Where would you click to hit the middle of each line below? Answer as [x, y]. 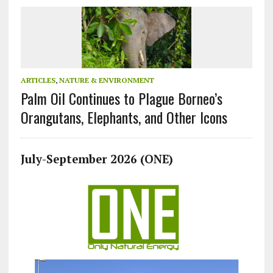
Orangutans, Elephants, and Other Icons [124, 117]
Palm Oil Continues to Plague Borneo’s [121, 98]
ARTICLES [38, 80]
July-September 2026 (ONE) [97, 159]
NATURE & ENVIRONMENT [106, 80]
